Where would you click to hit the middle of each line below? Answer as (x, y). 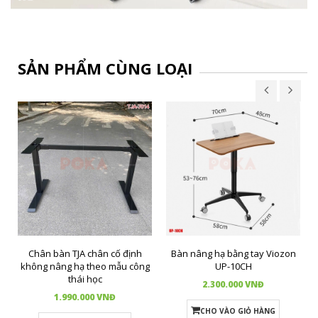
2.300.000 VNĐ (233, 284)
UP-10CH (233, 266)
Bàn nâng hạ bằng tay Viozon (233, 253)
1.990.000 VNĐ (85, 297)
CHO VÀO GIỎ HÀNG (238, 311)
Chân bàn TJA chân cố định (85, 253)
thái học (85, 279)
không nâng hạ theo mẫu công (85, 266)
